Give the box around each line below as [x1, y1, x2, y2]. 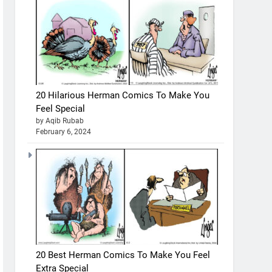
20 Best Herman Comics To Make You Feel [36, 249, 211, 260]
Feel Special [36, 103, 86, 114]
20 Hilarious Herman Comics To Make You [36, 89, 210, 101]
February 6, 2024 [36, 127, 92, 136]
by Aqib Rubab [36, 116, 84, 125]
